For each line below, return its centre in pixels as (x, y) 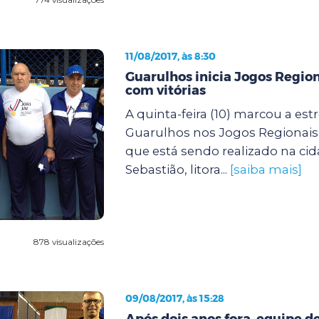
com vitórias (165, 90)
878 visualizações (68, 241)
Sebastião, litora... (177, 169)
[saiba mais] (266, 169)
